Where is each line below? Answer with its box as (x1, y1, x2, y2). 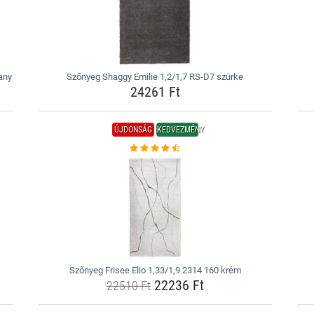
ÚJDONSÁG (114, 125, 152, 135)
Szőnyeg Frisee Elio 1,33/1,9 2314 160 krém (69, 265, 241, 275)
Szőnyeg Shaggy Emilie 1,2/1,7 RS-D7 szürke (67, 71, 244, 82)
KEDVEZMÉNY (156, 125, 204, 135)
